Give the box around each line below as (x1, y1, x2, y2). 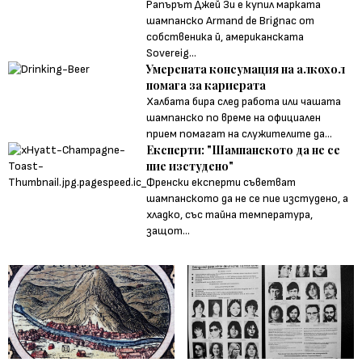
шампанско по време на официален (146, 110, 322, 124)
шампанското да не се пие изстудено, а (146, 191, 349, 205)
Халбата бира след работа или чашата (146, 94, 342, 108)
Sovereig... (146, 45, 197, 60)
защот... (146, 223, 191, 238)
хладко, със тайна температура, (146, 207, 314, 221)
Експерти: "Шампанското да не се (146, 141, 341, 158)
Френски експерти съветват (146, 175, 297, 189)
